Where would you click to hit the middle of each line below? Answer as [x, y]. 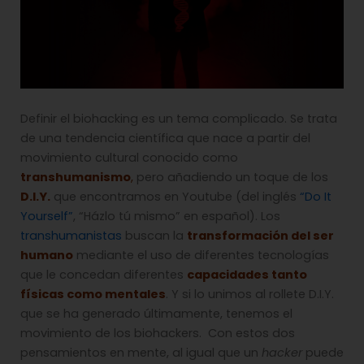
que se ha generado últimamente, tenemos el [156, 314]
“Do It [316, 197]
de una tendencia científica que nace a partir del [165, 139]
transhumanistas [71, 236]
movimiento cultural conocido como [129, 158]
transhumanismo [76, 178]
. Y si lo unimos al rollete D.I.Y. [250, 295]
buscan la [154, 236]
